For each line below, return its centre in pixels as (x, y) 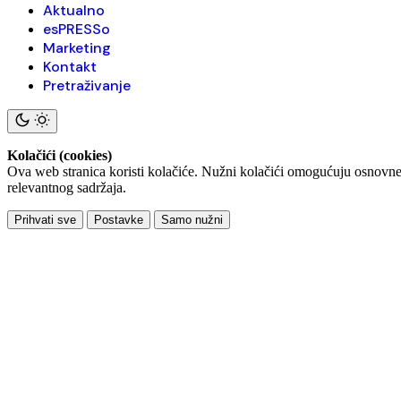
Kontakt (70, 67)
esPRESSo (77, 29)
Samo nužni (192, 220)
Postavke (119, 220)
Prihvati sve (45, 220)
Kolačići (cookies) (60, 155)
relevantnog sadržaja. (67, 188)
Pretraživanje (87, 85)
